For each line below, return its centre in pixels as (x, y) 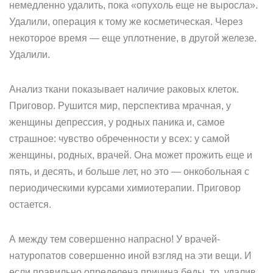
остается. (30, 204)
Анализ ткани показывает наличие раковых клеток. (124, 89)
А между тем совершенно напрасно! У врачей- (115, 239)
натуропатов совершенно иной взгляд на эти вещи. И (130, 256)
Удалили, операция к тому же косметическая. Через (126, 22)
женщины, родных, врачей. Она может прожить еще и (131, 155)
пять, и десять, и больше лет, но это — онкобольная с (129, 172)
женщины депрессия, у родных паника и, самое (117, 122)
